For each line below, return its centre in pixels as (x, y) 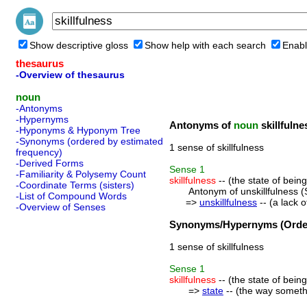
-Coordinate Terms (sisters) (75, 185)
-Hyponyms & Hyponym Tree (78, 130)
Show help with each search (205, 45)
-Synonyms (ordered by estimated (89, 141)
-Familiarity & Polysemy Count (81, 174)
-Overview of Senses (61, 207)
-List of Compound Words (71, 196)
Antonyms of (201, 125)
